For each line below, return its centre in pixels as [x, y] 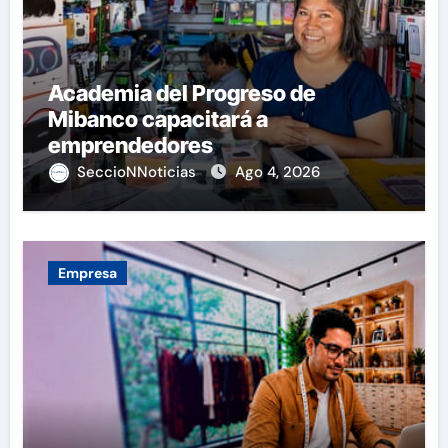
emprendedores [130, 144]
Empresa [87, 272]
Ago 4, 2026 [277, 171]
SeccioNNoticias [138, 171]
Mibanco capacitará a [157, 118]
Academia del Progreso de [181, 92]
